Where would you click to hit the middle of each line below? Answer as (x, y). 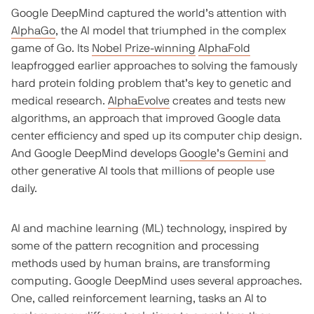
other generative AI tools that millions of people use (143, 171)
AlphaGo (33, 31)
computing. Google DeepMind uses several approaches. (156, 281)
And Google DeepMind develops (95, 154)
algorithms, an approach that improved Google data (145, 119)
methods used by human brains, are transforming (141, 264)
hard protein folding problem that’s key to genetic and (151, 84)
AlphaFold (224, 49)
